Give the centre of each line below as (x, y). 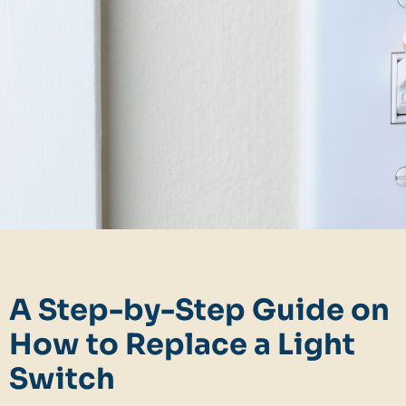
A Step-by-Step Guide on (199, 310)
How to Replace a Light (182, 345)
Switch (62, 379)
